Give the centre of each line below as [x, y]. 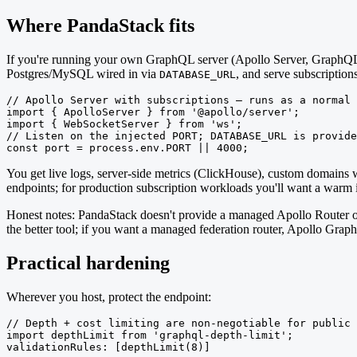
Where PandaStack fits [100, 26]
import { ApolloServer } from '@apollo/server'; [153, 112]
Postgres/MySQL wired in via [83, 74]
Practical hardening [88, 263]
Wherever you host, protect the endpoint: [109, 296]
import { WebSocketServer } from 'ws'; [124, 124]
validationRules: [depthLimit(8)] [108, 347]
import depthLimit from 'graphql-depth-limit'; [150, 335]
